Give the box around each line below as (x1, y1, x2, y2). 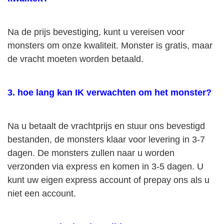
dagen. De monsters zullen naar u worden (7, 148, 174, 158)
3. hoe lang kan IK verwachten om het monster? (7, 87, 211, 97)
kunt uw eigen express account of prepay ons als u (7, 175, 209, 185)
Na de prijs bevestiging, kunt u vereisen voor (7, 27, 184, 37)
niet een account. (7, 188, 76, 198)
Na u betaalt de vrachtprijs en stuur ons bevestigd (7, 121, 205, 131)
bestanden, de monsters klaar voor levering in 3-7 (7, 134, 205, 144)
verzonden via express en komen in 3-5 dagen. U (7, 161, 203, 171)
